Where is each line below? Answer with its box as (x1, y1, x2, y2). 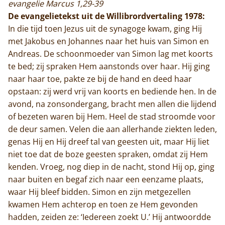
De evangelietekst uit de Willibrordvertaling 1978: (8, 10, 205, 22)
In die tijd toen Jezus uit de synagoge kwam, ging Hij (8, 23, 202, 34)
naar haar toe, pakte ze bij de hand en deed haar (8, 73, 192, 84)
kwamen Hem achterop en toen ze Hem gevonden (8, 198, 198, 210)
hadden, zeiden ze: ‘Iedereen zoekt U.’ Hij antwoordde (8, 211, 211, 222)
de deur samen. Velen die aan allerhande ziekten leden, (8, 123, 217, 135)
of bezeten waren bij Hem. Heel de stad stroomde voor (8, 110, 215, 122)
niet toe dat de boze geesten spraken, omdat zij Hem (8, 148, 208, 160)
